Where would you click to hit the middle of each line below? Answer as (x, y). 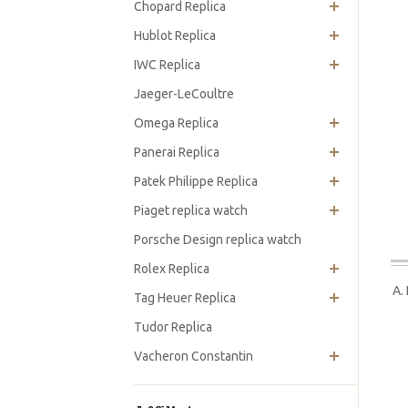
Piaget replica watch (191, 210)
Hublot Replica (175, 36)
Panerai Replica (177, 152)
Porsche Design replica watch (218, 240)
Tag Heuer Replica (185, 298)
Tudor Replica (173, 327)
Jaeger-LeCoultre (184, 94)
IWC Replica (167, 65)
